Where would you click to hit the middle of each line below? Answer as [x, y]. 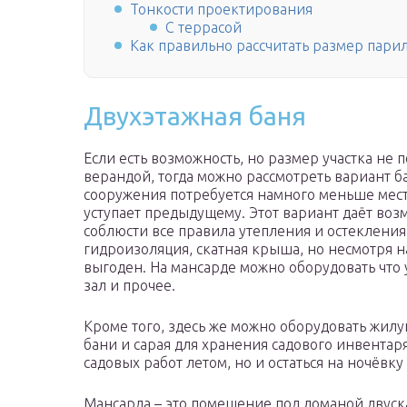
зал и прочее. [129, 286]
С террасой [204, 28]
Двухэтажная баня [195, 116]
